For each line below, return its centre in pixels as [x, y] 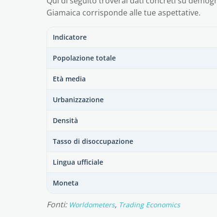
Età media [69, 79]
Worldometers [92, 205]
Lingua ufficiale [78, 162]
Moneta [66, 183]
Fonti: [58, 204]
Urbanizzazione [78, 100]
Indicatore [70, 37]
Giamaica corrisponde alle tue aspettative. [124, 13]
